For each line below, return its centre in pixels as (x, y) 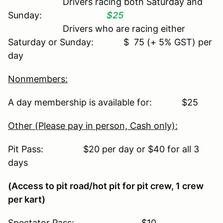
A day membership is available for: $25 (103, 102)
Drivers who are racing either (97, 28)
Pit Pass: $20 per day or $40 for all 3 (104, 149)
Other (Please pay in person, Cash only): (93, 125)
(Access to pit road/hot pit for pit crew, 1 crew (106, 186)
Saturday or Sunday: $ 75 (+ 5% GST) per (110, 42)
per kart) (27, 199)
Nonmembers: (38, 79)
